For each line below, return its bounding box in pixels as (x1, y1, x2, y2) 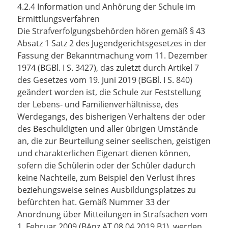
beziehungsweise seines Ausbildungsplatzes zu (17, 184, 196, 195)
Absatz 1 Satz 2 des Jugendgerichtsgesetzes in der (17, 38, 207, 49)
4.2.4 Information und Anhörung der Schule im (17, 1, 195, 12)
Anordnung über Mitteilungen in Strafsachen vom (17, 209, 208, 220)
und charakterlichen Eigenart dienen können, (17, 148, 190, 159)
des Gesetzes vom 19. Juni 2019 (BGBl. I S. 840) (17, 74, 192, 85)
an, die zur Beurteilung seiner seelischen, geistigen (17, 135, 211, 147)
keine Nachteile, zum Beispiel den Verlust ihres (17, 172, 195, 183)
